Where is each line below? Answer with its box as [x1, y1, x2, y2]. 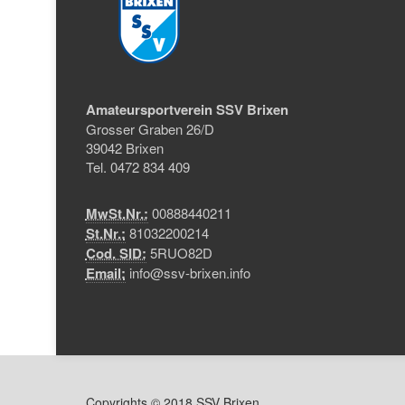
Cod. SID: [85, 243, 146, 263]
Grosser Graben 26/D [85, 119, 214, 138]
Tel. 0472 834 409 [85, 157, 190, 176]
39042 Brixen [85, 138, 164, 157]
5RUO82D [146, 243, 212, 262]
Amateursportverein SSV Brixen [85, 99, 288, 119]
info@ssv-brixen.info [128, 263, 250, 282]
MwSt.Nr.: [85, 203, 148, 223]
